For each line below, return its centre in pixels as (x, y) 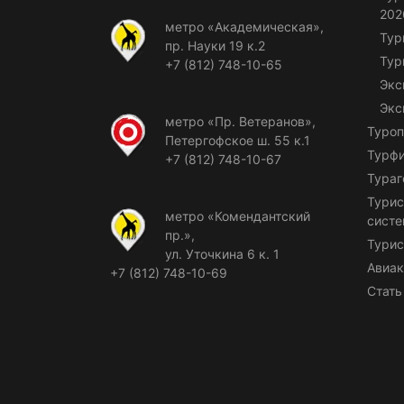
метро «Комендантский (238, 216)
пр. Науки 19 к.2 (215, 45)
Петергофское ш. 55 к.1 (238, 140)
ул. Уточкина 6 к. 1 (222, 253)
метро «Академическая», (244, 26)
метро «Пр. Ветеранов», (240, 121)
